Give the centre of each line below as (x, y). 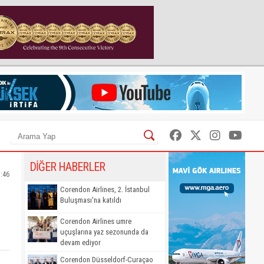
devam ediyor (80, 243)
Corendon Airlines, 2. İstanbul (105, 189)
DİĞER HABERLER (67, 167)
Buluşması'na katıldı (91, 200)
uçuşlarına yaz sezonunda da (104, 232)
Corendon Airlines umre (96, 222)
